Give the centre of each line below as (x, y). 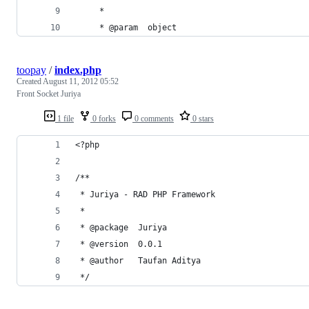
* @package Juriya (121, 227)
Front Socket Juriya (49, 93)
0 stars (202, 118)
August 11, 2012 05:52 (81, 81)
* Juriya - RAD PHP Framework (145, 194)
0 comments (153, 118)
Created (30, 81)
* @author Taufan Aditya (138, 260)
